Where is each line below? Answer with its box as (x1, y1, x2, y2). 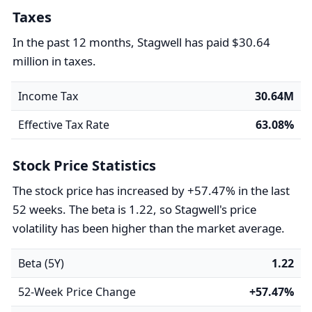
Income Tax (18, 88, 78, 104)
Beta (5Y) (18, 256, 64, 271)
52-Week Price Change (18, 284, 136, 299)
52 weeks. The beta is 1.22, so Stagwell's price (13, 201, 256, 217)
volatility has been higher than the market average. (13, 220, 285, 236)
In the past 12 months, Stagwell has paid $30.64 (13, 34, 270, 50)
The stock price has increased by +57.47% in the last (13, 182, 290, 198)
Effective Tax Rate (18, 117, 109, 132)
